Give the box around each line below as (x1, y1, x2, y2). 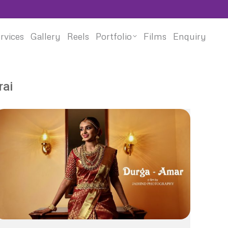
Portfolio (96, 31, 132, 42)
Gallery (31, 31, 61, 42)
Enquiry (173, 31, 206, 42)
